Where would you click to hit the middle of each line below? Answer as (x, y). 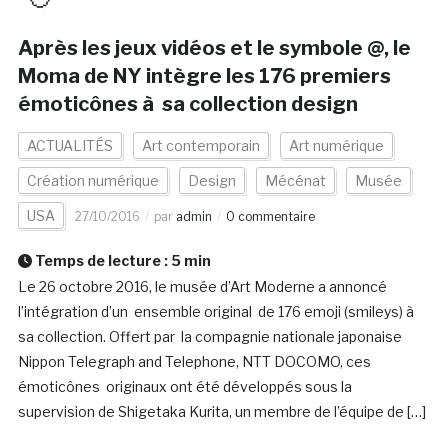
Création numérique (92, 181)
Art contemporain (200, 146)
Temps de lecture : (101, 261)
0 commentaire (270, 217)
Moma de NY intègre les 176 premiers (204, 76)
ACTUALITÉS (69, 146)
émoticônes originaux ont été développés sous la (184, 387)
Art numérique (336, 146)
